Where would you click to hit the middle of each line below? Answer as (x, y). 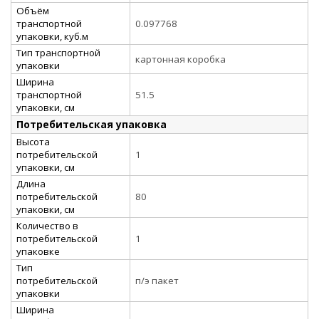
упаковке (38, 251)
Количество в (47, 225)
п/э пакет (157, 280)
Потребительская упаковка (91, 124)
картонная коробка (181, 59)
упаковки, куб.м (52, 36)
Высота (33, 141)
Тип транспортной (58, 52)
